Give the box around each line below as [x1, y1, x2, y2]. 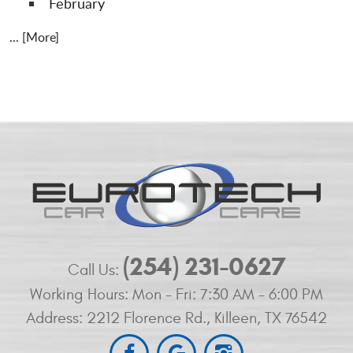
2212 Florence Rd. [87, 308, 206, 327]
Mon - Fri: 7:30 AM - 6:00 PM [132, 284, 323, 303]
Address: [26, 308, 87, 327]
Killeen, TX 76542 [214, 308, 327, 327]
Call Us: [67, 260, 119, 279]
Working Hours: [30, 284, 132, 303]
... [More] [9, 28, 59, 46]
